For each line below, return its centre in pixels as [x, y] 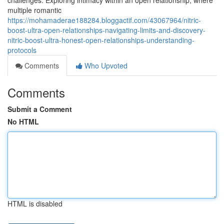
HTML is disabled [35, 203]
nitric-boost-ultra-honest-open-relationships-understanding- [101, 40]
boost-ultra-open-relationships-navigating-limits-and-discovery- [106, 30]
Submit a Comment [40, 109]
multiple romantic [34, 10]
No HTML [23, 121]
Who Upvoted [105, 65]
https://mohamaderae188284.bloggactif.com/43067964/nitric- [104, 20]
